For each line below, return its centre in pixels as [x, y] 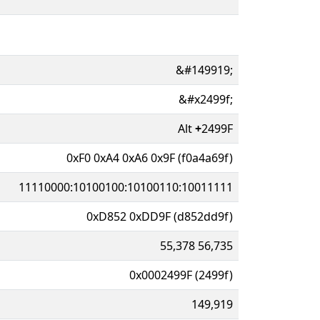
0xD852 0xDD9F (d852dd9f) [160, 216]
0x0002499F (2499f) [181, 275]
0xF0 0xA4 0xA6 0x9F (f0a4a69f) [150, 157]
